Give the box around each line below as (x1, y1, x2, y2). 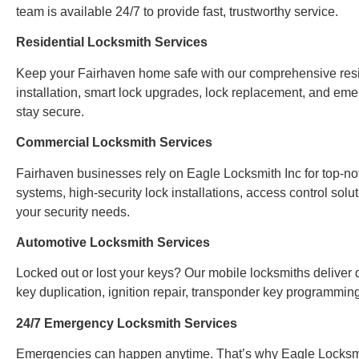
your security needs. (16, 204, 130, 219)
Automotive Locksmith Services (16, 235, 210, 249)
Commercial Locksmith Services (16, 135, 212, 150)
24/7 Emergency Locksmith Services (16, 316, 237, 330)
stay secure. (16, 104, 84, 119)
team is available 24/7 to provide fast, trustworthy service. (16, 5, 338, 18)
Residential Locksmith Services (16, 35, 208, 50)
